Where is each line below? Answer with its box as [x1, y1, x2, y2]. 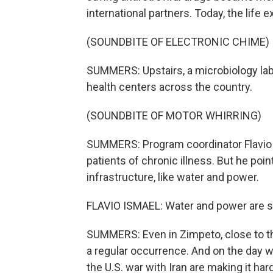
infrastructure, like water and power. [87, 171, 259, 183]
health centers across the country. [87, 80, 252, 93]
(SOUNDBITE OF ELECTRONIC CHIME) [87, 35, 269, 48]
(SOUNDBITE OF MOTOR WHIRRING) [87, 109, 261, 122]
